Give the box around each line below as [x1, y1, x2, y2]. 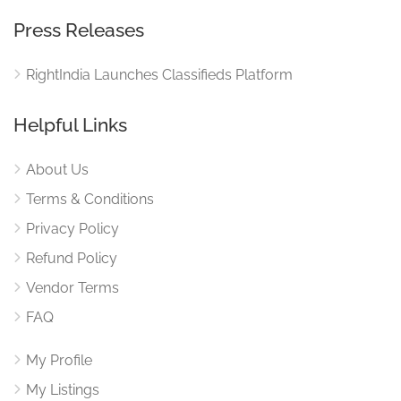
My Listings [26, 380, 99, 398]
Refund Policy [26, 249, 117, 267]
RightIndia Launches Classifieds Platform [26, 65, 293, 83]
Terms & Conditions [26, 190, 154, 208]
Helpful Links [13, 113, 127, 136]
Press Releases [13, 18, 144, 41]
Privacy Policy [26, 219, 119, 237]
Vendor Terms [26, 278, 119, 296]
